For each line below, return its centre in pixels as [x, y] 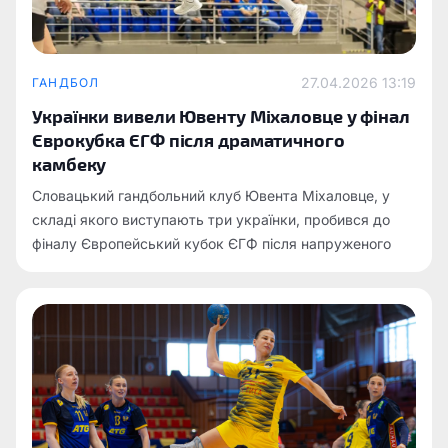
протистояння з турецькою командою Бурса [186, 267]
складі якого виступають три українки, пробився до [211, 219]
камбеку [69, 163]
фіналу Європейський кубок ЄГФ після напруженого [211, 243]
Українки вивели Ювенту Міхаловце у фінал [221, 115]
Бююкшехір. [74, 291]
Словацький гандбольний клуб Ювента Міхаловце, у [211, 195]
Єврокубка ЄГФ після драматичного [188, 139]
